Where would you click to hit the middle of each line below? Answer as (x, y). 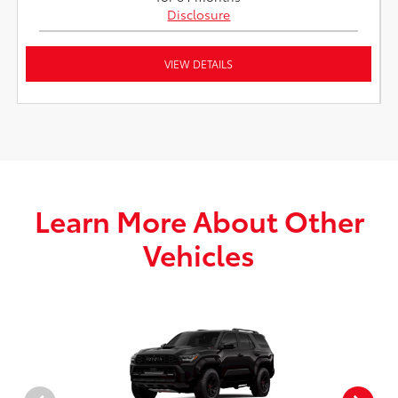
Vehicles (199, 254)
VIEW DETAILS (199, 64)
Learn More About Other (199, 220)
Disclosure (199, 15)
